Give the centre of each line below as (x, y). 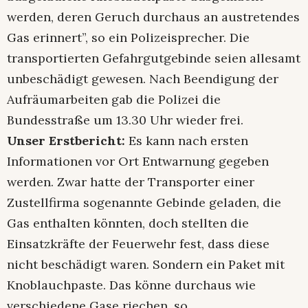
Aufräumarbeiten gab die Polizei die (114, 99)
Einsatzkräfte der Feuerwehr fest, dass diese (138, 243)
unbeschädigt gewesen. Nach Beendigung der (143, 78)
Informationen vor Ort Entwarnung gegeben (138, 161)
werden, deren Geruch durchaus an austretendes (153, 16)
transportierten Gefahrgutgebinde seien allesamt (154, 58)
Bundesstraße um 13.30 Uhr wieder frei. (125, 120)
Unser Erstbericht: (68, 140)
